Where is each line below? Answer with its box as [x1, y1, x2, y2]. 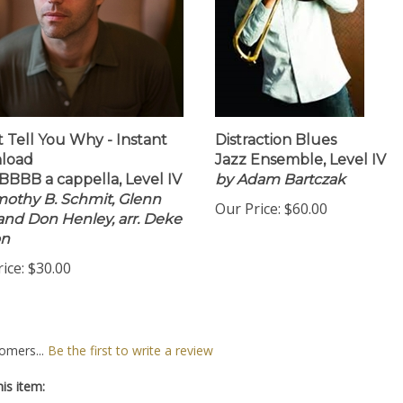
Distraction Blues [215, 137, 336, 154]
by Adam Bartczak [215, 176, 345, 193]
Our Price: [215, 204, 281, 224]
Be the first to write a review [48, 347, 213, 364]
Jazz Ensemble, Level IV [215, 157, 386, 174]
